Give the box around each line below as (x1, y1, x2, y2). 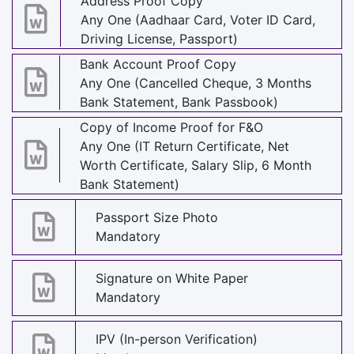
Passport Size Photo (96, 209, 218, 226)
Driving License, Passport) (80, 30, 238, 47)
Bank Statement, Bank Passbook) (80, 93, 278, 110)
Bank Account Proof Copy (80, 55, 236, 72)
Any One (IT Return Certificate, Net (80, 137, 289, 154)
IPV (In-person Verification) (96, 331, 258, 348)
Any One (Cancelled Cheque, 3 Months (80, 74, 311, 91)
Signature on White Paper (96, 270, 248, 287)
